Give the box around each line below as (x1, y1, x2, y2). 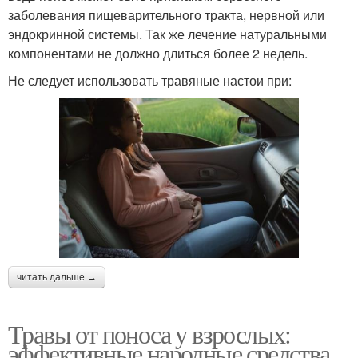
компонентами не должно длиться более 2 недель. (8, 43, 308, 62)
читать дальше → (17, 272, 97, 284)
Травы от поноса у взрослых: (8, 316, 291, 352)
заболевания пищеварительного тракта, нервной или (8, 5, 324, 24)
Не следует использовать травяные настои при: (8, 70, 292, 89)
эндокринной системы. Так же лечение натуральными (8, 24, 327, 43)
